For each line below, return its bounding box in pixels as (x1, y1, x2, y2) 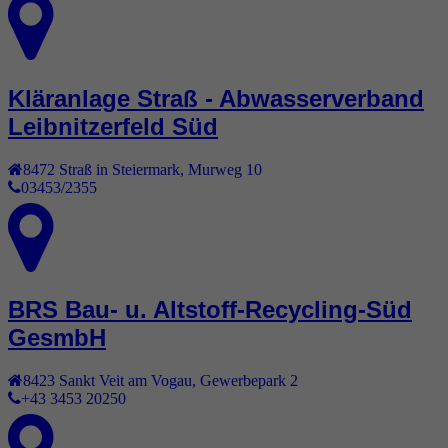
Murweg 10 (188, 160, 262, 177)
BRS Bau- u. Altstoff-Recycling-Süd (8, 296, 412, 324)
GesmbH (8, 324, 106, 352)
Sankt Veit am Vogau (59, 372, 192, 389)
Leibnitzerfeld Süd (8, 112, 218, 140)
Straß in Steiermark (59, 160, 180, 177)
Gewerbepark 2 (200, 372, 298, 389)
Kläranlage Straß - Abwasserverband (8, 84, 424, 112)
